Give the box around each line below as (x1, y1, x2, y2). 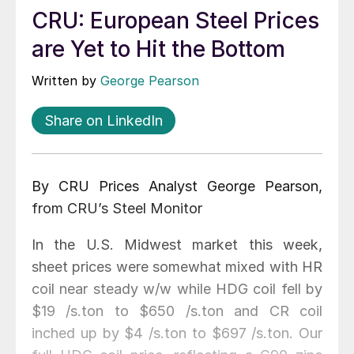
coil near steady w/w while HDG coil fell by (32, 281, 322, 298)
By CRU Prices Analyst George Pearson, (32, 178, 322, 195)
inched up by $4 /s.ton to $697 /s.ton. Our (32, 325, 322, 342)
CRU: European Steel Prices (32, 7, 319, 35)
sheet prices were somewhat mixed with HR (32, 258, 322, 276)
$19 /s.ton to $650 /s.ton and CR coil (32, 303, 322, 320)
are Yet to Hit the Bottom (32, 36, 285, 63)
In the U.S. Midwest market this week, (32, 236, 322, 254)
